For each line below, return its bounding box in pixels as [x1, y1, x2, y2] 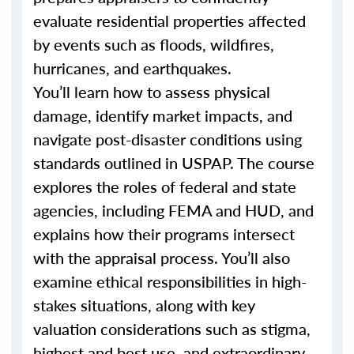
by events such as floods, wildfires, [33, 33, 274, 55]
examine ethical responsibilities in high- [33, 270, 307, 292]
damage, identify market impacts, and [33, 104, 292, 126]
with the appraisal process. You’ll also [33, 247, 290, 269]
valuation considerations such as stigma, [33, 318, 311, 340]
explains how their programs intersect [33, 223, 295, 245]
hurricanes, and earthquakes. [33, 57, 232, 79]
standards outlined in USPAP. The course [33, 152, 314, 174]
